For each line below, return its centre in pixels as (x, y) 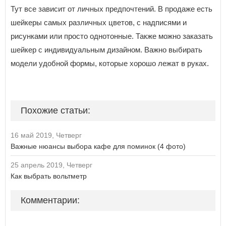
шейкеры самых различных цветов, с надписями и (99, 23)
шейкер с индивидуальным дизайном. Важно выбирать (106, 50)
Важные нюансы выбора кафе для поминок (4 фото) (98, 147)
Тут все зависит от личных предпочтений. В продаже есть (111, 9)
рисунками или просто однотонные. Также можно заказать (112, 36)
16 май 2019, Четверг (46, 135)
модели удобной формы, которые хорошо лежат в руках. (110, 64)
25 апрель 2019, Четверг (51, 165)
